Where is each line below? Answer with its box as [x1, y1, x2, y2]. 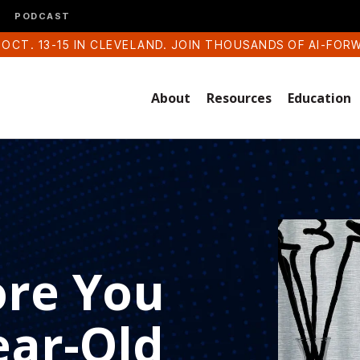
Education [288, 88, 352, 107]
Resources [207, 88, 272, 107]
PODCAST [14, 10, 71, 22]
